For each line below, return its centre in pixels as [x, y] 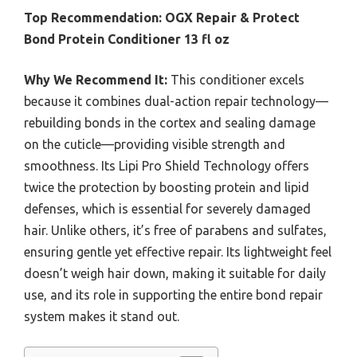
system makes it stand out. [102, 317]
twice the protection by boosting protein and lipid [167, 188]
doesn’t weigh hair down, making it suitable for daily [175, 274]
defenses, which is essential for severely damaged [167, 209]
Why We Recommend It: [96, 80]
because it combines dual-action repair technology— [176, 102]
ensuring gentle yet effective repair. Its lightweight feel [178, 252]
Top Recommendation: [93, 18]
